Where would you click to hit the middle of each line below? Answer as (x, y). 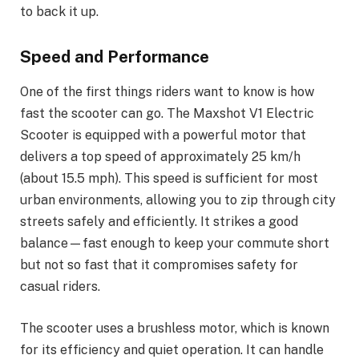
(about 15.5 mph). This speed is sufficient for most (169, 179)
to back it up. (59, 12)
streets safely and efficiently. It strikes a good (159, 222)
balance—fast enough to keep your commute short (175, 244)
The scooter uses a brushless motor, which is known (175, 328)
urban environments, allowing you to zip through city (178, 200)
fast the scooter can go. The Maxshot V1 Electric (167, 114)
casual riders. (60, 287)
